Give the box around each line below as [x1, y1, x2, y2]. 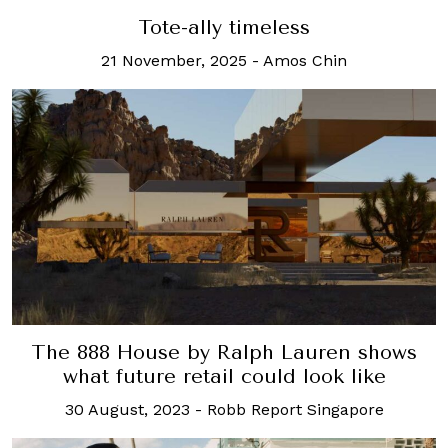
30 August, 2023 [64, 400, 190, 420]
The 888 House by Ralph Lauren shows [31, 341, 417, 365]
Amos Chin [263, 50, 347, 70]
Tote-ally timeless [138, 15, 310, 39]
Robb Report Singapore [206, 400, 384, 420]
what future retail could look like [62, 365, 386, 389]
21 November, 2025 [101, 50, 247, 70]
